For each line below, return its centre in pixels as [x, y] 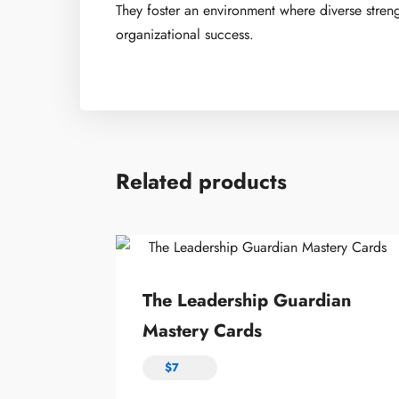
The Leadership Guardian [247, 300]
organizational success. [185, 34]
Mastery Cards [202, 330]
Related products [201, 181]
